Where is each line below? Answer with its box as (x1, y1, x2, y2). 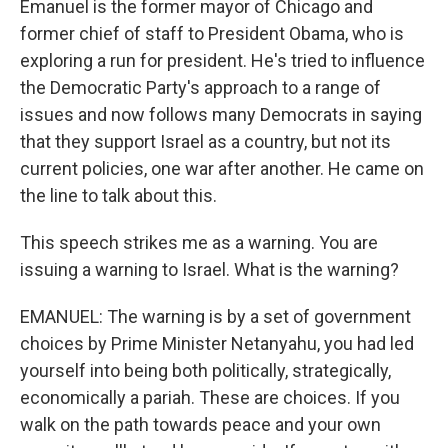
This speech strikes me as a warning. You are (20, 232, 378, 253)
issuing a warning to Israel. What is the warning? (20, 259, 399, 280)
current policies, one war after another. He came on (20, 158, 424, 179)
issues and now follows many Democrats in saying (20, 104, 422, 125)
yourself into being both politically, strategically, (20, 360, 391, 381)
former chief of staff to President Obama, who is (20, 23, 404, 44)
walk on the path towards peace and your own (20, 414, 381, 435)
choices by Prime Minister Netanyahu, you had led (20, 333, 414, 354)
